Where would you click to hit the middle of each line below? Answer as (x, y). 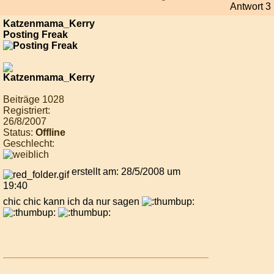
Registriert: (27, 111)
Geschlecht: (29, 144)
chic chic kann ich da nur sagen (72, 202)
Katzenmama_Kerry (49, 24)
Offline (50, 133)
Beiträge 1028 (34, 100)
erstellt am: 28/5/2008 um (125, 172)
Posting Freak (35, 35)
